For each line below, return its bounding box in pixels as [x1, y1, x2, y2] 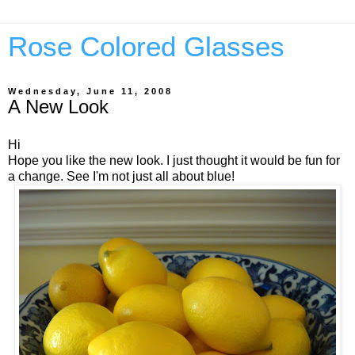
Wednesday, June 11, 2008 [8, 86, 173, 96]
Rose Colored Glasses [8, 32, 284, 62]
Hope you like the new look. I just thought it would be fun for [8, 153, 340, 167]
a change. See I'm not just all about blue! [8, 169, 235, 183]
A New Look [8, 96, 109, 117]
